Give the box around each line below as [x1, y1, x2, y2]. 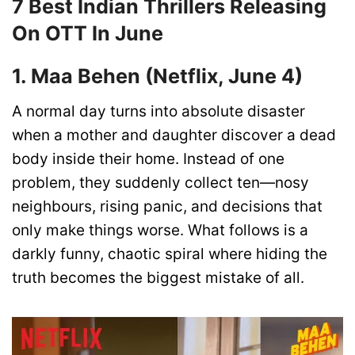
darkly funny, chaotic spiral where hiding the [12, 245, 327, 264]
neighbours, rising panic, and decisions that [12, 197, 323, 216]
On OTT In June [12, 21, 163, 45]
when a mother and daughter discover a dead [12, 126, 336, 145]
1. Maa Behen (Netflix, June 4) [12, 64, 303, 89]
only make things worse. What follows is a [12, 221, 308, 240]
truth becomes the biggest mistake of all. [12, 269, 304, 288]
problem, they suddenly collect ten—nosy [12, 174, 309, 193]
